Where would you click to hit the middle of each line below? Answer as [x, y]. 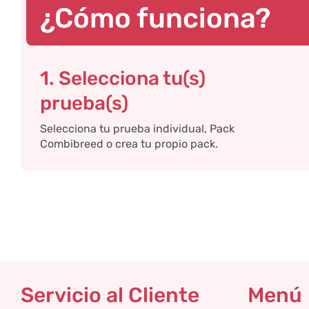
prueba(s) [84, 103]
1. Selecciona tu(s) [122, 78]
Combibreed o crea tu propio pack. [129, 143]
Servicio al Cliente [110, 295]
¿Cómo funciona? [155, 18]
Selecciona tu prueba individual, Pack [137, 128]
